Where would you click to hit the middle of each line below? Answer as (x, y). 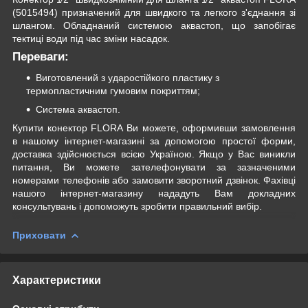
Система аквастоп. (78, 109)
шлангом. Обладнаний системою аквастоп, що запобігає (154, 25)
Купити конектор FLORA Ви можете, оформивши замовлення (154, 128)
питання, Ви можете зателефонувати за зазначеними (154, 167)
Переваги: (41, 56)
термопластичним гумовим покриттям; (113, 90)
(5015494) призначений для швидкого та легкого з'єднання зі (154, 12)
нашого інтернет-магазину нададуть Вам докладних (154, 193)
